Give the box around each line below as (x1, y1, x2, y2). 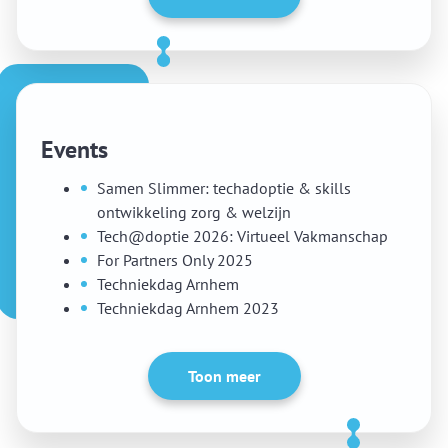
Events (41, 134, 108, 165)
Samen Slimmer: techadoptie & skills (97, 178, 351, 198)
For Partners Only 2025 (97, 250, 253, 270)
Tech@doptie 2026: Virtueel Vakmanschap (97, 226, 388, 246)
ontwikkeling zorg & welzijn (97, 202, 291, 222)
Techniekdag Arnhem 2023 (97, 298, 279, 318)
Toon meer (187, 366, 261, 386)
